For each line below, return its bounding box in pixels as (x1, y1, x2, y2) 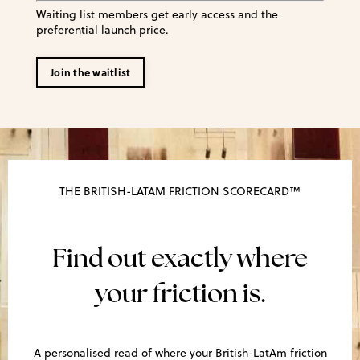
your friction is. (94, 276, 266, 311)
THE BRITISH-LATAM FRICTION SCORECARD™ (59, 183, 301, 200)
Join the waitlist (51, 65, 131, 80)
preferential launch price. (36, 22, 169, 39)
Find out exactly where (52, 240, 308, 276)
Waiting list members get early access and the (36, 6, 278, 23)
